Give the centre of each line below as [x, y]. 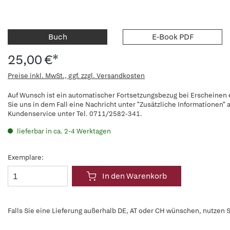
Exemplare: [26, 157]
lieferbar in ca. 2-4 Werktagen [63, 131]
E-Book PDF [172, 37]
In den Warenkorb [135, 176]
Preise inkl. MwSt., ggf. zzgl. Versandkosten [76, 76]
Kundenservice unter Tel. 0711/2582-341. [75, 114]
